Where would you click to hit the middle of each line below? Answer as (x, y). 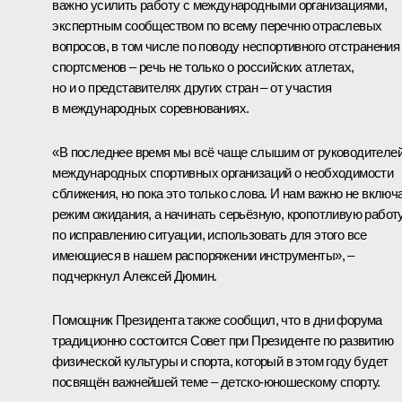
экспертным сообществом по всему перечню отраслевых (217, 25)
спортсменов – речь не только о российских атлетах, (203, 66)
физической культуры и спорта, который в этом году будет (220, 361)
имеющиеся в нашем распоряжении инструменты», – (203, 255)
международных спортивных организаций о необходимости (223, 172)
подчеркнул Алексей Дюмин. (135, 275)
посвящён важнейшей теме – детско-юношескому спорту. (216, 381)
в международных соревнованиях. (151, 108)
